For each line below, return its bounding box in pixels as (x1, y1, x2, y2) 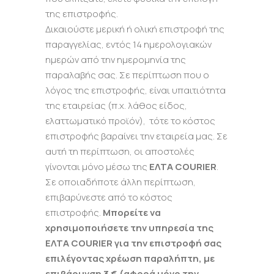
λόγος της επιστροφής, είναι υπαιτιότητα (45, 84, 226, 97)
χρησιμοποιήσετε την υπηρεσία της (45, 221, 213, 234)
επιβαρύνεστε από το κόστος (45, 191, 172, 204)
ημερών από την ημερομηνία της (45, 53, 186, 66)
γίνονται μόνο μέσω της (45, 160, 149, 173)
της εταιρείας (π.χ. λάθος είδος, (45, 99, 187, 112)
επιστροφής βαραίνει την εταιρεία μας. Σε (45, 130, 228, 143)
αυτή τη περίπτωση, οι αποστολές (45, 145, 194, 158)
